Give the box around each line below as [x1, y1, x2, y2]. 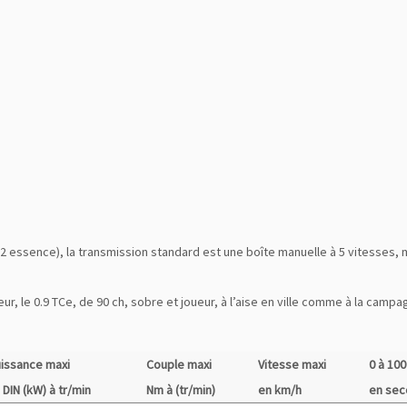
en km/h [258, 382, 302, 398]
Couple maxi [146, 356, 212, 372]
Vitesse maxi [258, 356, 326, 372]
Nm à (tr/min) [146, 382, 215, 398]
